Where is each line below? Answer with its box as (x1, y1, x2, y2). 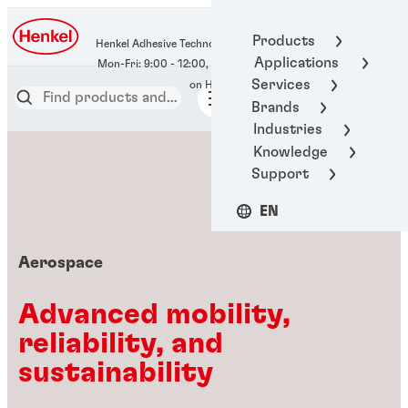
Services (251, 77, 311, 93)
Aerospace (18, 255, 103, 271)
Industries (252, 122, 322, 138)
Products (251, 33, 315, 48)
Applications (254, 56, 339, 71)
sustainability (18, 357, 213, 387)
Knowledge (252, 144, 328, 159)
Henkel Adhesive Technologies (95, 38, 244, 50)
